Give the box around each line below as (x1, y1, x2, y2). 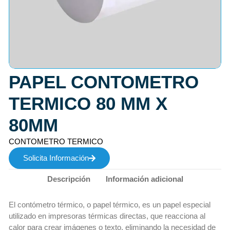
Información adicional (105, 175, 183, 184)
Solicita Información (23, 154, 89, 163)
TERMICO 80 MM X (8, 93, 167, 114)
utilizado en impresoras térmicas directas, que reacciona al (8, 212, 205, 221)
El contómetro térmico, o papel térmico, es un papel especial (8, 200, 210, 209)
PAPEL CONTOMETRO (8, 72, 199, 92)
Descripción (47, 175, 90, 184)
